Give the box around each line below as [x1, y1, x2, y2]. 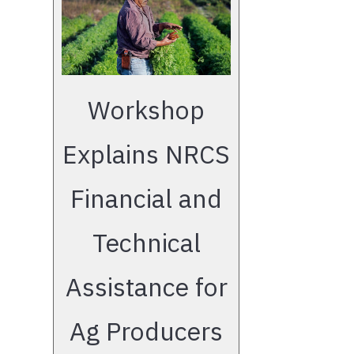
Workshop [88, 92, 205, 126]
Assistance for [65, 269, 228, 303]
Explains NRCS [62, 137, 230, 171]
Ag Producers [70, 314, 223, 348]
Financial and [70, 181, 222, 215]
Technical [92, 225, 201, 259]
